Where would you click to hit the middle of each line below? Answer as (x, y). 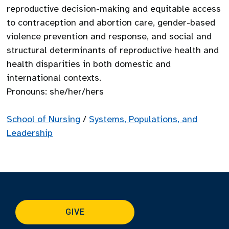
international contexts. (54, 78)
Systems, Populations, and (143, 119)
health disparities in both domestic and (89, 64)
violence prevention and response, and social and (109, 36)
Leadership (30, 133)
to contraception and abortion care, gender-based (111, 22)
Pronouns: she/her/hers (55, 91)
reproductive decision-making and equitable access (114, 9)
